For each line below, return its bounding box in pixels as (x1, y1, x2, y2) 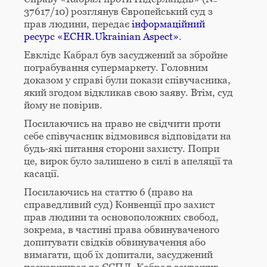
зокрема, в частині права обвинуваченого (24, 223, 219, 235)
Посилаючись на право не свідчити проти (24, 117, 221, 129)
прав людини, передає (24, 17, 132, 30)
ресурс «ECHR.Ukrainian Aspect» (24, 30, 179, 42)
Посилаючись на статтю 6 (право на (24, 185, 193, 198)
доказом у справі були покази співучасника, (24, 73, 231, 86)
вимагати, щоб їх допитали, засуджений (24, 248, 213, 260)
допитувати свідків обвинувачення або (24, 235, 206, 248)
